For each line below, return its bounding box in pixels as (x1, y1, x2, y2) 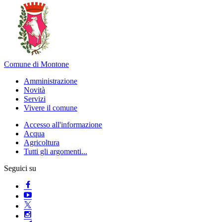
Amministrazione (24, 77, 77, 85)
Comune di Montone (4, 60, 69, 68)
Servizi (24, 95, 46, 103)
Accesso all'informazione (24, 120, 102, 129)
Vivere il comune (24, 104, 77, 112)
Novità (24, 86, 45, 94)
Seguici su (4, 164, 36, 172)
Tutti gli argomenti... (24, 147, 87, 156)
